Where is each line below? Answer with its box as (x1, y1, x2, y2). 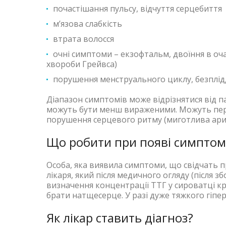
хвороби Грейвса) (46, 59, 117, 70)
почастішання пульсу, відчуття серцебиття (53, 3, 222, 15)
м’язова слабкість (53, 18, 122, 30)
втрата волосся (53, 33, 114, 45)
